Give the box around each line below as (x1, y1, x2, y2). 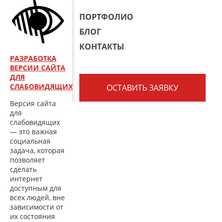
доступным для (10, 183, 61, 193)
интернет (10, 174, 43, 183)
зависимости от (10, 202, 63, 212)
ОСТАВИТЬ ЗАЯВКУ (107, 82, 178, 93)
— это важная (10, 127, 57, 136)
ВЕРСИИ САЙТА (10, 63, 65, 72)
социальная (10, 136, 51, 146)
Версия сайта (10, 99, 56, 108)
